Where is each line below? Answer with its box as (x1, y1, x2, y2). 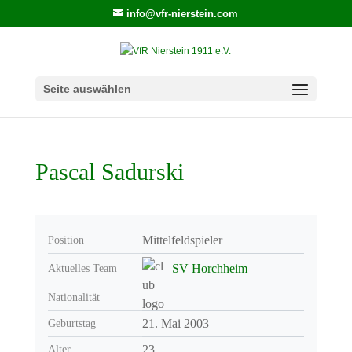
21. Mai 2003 (141, 317, 209, 330)
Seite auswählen (42, 82, 131, 95)
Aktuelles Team (47, 262, 117, 274)
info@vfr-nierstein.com (126, 7, 239, 20)
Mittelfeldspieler (141, 233, 222, 247)
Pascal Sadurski (35, 159, 184, 185)
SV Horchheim (171, 262, 247, 275)
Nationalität (47, 291, 100, 303)
